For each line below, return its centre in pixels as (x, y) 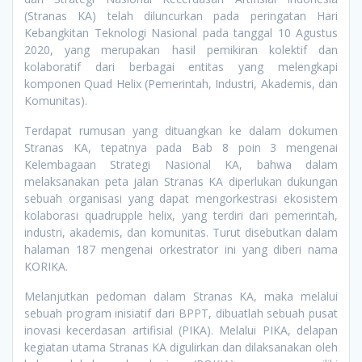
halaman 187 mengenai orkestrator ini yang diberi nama (181, 250)
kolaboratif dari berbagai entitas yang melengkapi (181, 67)
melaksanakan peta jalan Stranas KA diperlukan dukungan (181, 182)
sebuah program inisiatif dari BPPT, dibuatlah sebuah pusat (181, 314)
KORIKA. (46, 267)
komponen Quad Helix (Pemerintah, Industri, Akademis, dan (181, 84)
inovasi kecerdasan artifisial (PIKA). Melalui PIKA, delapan (181, 330)
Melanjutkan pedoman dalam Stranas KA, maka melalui (181, 297)
